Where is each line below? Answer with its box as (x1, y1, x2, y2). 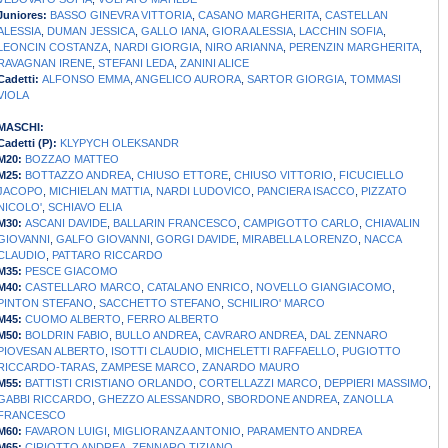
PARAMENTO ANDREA (247, 425, 362, 438)
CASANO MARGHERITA (198, 9, 319, 22)
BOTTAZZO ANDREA (25, 169, 131, 182)
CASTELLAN (325, 9, 388, 22)
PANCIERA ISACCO (257, 185, 355, 198)
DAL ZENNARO (310, 329, 388, 342)
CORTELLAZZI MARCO (199, 377, 318, 390)
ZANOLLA (343, 393, 392, 406)
